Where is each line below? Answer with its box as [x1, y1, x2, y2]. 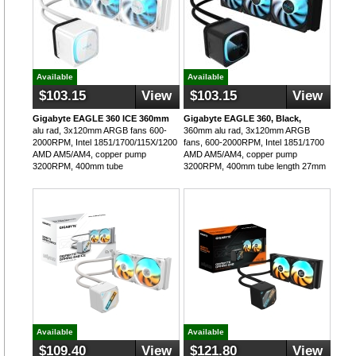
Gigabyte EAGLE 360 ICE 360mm [33, 114, 169, 123]
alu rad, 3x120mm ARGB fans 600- [33, 126, 167, 135]
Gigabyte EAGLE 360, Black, [184, 114, 301, 123]
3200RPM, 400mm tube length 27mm [184, 161, 326, 171]
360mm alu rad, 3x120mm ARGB [184, 126, 310, 135]
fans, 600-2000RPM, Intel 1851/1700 [184, 137, 324, 147]
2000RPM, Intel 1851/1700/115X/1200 [33, 137, 177, 147]
